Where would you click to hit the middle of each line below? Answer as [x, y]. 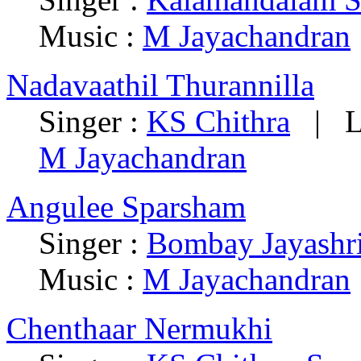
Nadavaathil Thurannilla [160, 85]
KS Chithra [218, 122]
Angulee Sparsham [126, 207]
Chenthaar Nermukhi [139, 329]
